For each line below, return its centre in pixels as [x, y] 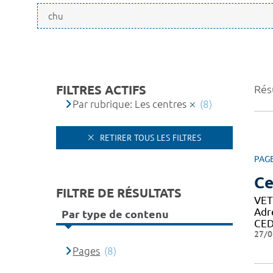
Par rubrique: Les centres [130, 104]
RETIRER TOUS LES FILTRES [149, 137]
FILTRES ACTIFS [101, 90]
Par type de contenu [115, 214]
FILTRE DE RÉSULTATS [119, 193]
